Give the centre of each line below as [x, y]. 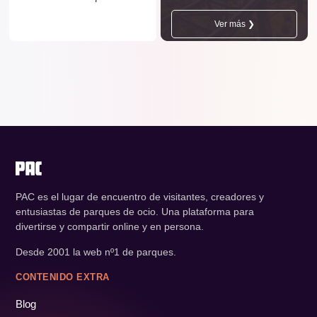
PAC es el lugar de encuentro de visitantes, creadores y [140, 197]
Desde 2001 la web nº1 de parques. [96, 252]
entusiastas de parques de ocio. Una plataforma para [135, 212]
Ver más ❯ [234, 24]
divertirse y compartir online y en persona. [110, 227]
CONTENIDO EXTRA [63, 277]
